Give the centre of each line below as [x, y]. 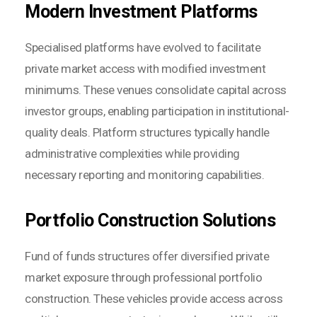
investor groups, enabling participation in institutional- [157, 111]
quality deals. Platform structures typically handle [147, 132]
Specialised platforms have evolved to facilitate [143, 47]
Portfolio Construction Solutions [150, 220]
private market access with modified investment [145, 68]
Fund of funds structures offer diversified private [147, 256]
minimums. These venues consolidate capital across [156, 90]
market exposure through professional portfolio [143, 277]
